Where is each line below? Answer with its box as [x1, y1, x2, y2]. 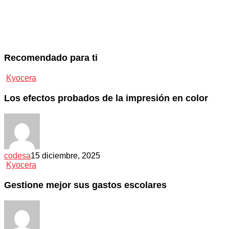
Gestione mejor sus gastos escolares [4, 179, 167, 190]
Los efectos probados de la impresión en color [4, 93, 208, 103]
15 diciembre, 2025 [31, 151, 100, 161]
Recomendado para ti [4, 53, 98, 63]
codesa [4, 151, 31, 161]
